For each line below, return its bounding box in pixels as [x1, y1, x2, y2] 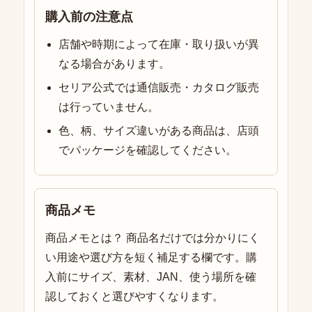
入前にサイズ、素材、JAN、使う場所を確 [45, 271, 256, 283]
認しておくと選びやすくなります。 [45, 290, 224, 303]
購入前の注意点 [45, 10, 133, 24]
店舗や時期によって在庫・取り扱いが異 [58, 38, 260, 51]
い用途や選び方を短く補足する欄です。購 [45, 251, 257, 264]
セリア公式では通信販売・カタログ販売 [58, 81, 260, 94]
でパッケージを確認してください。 [58, 144, 237, 157]
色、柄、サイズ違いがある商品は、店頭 [58, 125, 260, 137]
